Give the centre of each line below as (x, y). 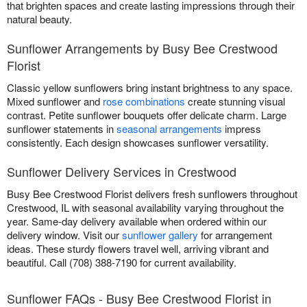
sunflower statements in (62, 129)
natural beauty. (39, 19)
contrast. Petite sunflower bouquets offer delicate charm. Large (147, 115)
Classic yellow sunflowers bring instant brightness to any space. (150, 88)
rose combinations (144, 101)
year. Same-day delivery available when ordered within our (137, 221)
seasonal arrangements (169, 129)
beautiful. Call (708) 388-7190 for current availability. (122, 262)
